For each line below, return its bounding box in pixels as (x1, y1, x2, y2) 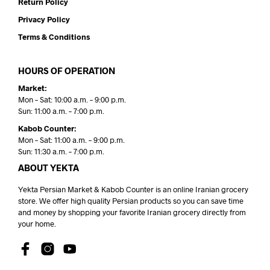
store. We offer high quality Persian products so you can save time (18, 196, 243, 206)
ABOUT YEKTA (18, 162, 79, 174)
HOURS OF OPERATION (18, 65, 115, 77)
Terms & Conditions (18, 32, 90, 42)
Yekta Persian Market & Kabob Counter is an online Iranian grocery (18, 184, 248, 195)
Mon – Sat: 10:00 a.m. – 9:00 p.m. (18, 95, 126, 105)
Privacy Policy (18, 14, 70, 25)
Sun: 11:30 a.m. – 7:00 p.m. (18, 146, 104, 157)
